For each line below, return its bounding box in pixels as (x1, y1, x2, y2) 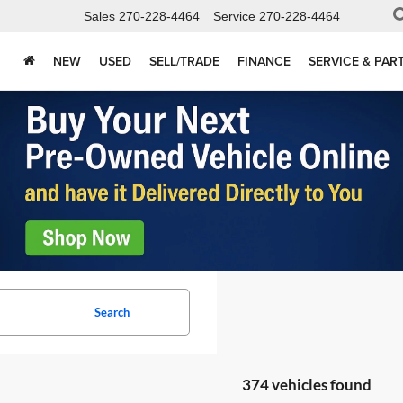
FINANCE (237, 52, 291, 71)
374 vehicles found (241, 375, 372, 394)
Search (94, 305, 130, 319)
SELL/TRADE (149, 52, 219, 71)
